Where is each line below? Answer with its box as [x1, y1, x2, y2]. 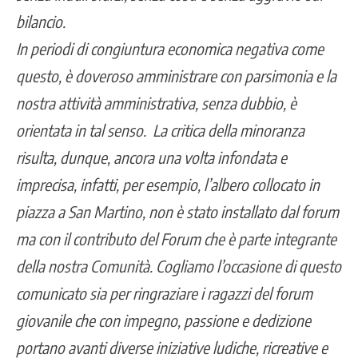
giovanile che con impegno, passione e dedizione [16, 309, 311, 330]
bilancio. [16, 10, 69, 31]
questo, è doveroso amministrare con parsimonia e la [16, 65, 336, 86]
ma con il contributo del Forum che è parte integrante [16, 228, 336, 249]
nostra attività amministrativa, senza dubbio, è [16, 92, 296, 113]
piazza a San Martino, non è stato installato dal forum [16, 201, 339, 221]
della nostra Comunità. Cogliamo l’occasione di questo [16, 255, 341, 276]
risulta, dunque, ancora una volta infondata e [16, 146, 287, 167]
